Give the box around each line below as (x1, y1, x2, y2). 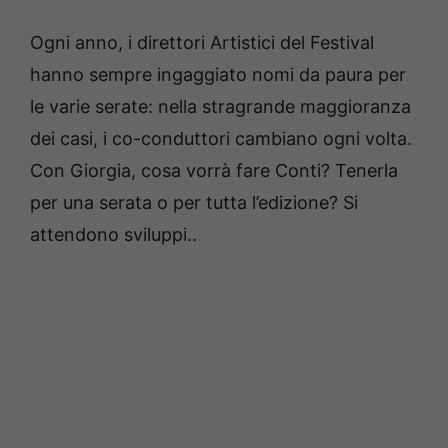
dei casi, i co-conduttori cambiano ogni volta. (30, 128, 412, 150)
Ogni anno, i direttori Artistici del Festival (30, 32, 374, 54)
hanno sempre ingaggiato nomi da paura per (30, 64, 406, 86)
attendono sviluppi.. (30, 224, 197, 246)
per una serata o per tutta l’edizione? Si (30, 192, 358, 214)
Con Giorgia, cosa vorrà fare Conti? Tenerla (30, 160, 398, 182)
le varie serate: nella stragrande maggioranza (30, 96, 411, 118)
